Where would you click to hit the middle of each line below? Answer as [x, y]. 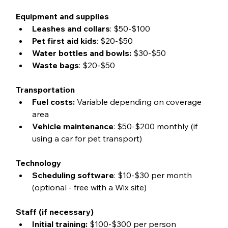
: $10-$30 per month [154, 175]
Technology [38, 163]
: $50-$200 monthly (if [156, 126]
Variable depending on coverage [139, 102]
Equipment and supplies [62, 16]
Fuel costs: [53, 102]
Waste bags [55, 65]
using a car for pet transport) [87, 138]
